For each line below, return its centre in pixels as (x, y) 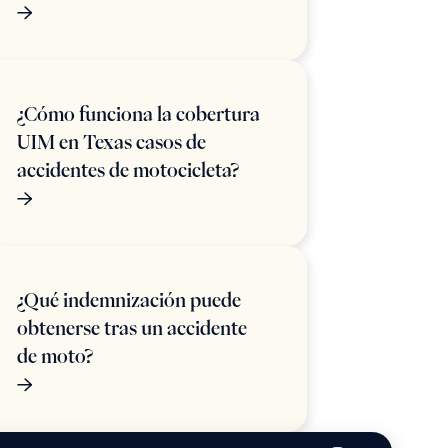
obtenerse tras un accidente (132, 328)
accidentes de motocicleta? (128, 170)
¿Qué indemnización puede (129, 300)
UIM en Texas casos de (111, 142)
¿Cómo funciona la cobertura (138, 114)
